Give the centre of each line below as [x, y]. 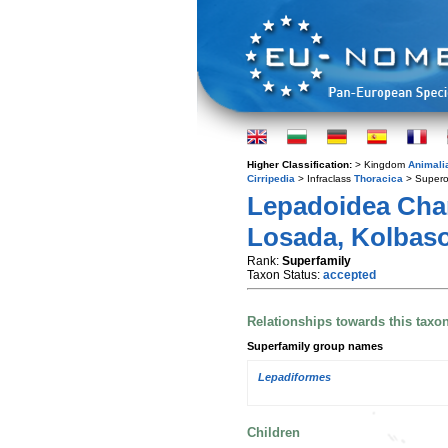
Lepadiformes [294, 377]
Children [273, 432]
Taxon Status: [285, 275]
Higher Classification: [301, 164]
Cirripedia [271, 178]
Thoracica [378, 178]
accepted [349, 275]
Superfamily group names [315, 345]
